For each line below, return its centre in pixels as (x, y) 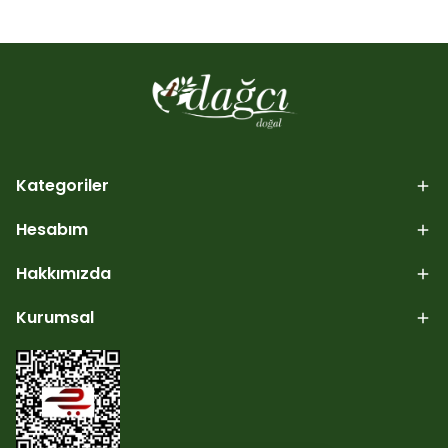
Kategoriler (62, 186)
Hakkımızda (63, 274)
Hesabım (52, 230)
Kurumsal (55, 318)
